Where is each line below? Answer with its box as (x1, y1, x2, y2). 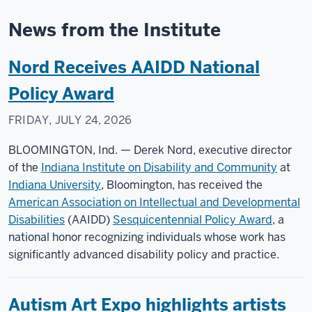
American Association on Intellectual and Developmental (8, 195, 300, 210)
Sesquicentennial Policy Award (113, 212, 272, 228)
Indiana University (8, 178, 101, 193)
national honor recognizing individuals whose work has (8, 230, 286, 245)
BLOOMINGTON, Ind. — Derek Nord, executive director (8, 143, 292, 158)
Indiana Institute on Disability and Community (41, 160, 277, 175)
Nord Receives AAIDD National (8, 56, 260, 79)
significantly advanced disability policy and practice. (8, 247, 279, 263)
